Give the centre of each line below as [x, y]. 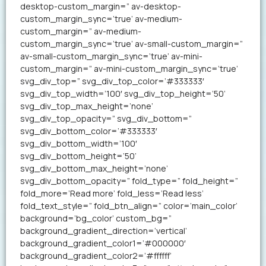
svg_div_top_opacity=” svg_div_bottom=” [106, 119]
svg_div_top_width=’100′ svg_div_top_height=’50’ [123, 94]
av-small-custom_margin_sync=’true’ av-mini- [111, 56]
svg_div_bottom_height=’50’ [78, 156]
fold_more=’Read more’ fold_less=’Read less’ [112, 194]
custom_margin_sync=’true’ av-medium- [101, 19]
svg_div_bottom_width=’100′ [79, 144]
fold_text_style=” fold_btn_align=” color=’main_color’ [129, 206]
